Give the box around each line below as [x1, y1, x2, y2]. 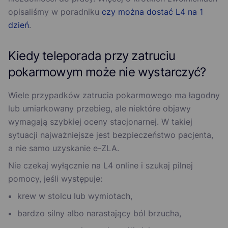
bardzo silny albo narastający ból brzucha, [17, 208, 181, 219]
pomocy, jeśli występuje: [8, 174, 102, 184]
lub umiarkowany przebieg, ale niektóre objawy [8, 103, 191, 114]
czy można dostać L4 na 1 [102, 7, 203, 17]
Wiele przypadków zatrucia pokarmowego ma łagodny [8, 90, 220, 101]
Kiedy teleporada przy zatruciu [8, 48, 176, 64]
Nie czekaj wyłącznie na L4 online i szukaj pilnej [8, 160, 193, 171]
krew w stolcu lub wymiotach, [17, 191, 132, 202]
